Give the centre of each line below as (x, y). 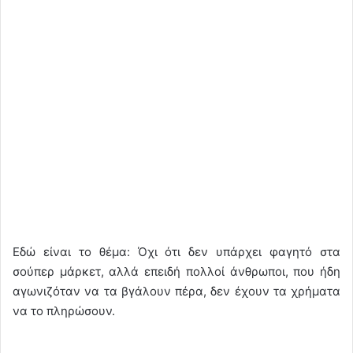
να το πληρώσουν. (64, 310)
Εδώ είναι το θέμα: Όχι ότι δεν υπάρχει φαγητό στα (176, 251)
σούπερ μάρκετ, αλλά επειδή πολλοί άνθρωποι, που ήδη (176, 271)
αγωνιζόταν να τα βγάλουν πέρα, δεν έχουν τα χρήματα (176, 291)
